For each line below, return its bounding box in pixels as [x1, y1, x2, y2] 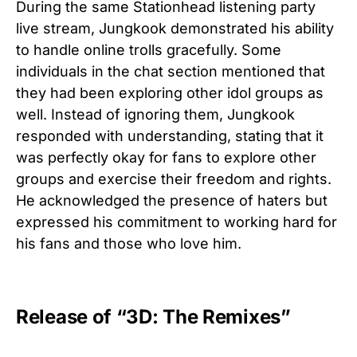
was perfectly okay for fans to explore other [16, 148, 316, 166]
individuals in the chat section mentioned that [16, 62, 325, 80]
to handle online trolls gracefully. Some [16, 41, 281, 58]
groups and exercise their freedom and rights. [16, 170, 331, 187]
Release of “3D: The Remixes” [16, 304, 291, 328]
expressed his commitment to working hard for [16, 213, 337, 230]
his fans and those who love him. [16, 234, 241, 252]
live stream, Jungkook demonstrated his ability [16, 19, 334, 37]
